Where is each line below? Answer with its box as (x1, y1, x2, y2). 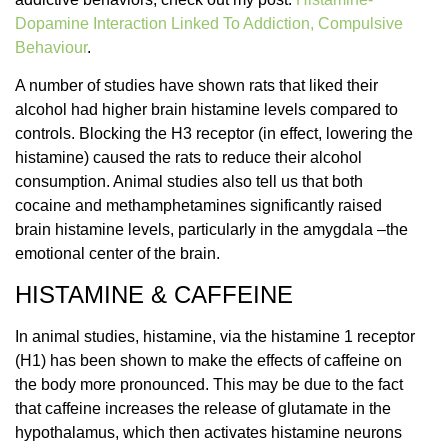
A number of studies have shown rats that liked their (15, 77, 378, 95)
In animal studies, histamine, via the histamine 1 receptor (15, 327, 415, 345)
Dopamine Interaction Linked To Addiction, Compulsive (15, 14, 403, 32)
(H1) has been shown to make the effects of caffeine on (15, 351, 402, 369)
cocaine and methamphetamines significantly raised (15, 197, 382, 215)
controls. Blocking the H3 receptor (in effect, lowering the (15, 125, 413, 143)
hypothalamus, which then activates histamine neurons (15, 423, 402, 441)
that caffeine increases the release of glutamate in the (15, 399, 391, 417)
